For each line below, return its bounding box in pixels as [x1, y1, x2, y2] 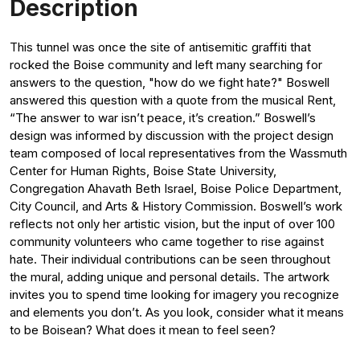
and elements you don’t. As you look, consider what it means [10, 304, 344, 320]
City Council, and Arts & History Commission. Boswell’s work [10, 198, 342, 214]
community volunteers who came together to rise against [10, 233, 324, 249]
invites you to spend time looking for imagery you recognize [10, 286, 339, 302]
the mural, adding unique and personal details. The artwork [10, 268, 329, 284]
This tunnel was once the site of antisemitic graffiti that [10, 39, 311, 55]
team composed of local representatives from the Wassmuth [10, 145, 347, 161]
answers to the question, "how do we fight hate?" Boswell [10, 74, 329, 90]
